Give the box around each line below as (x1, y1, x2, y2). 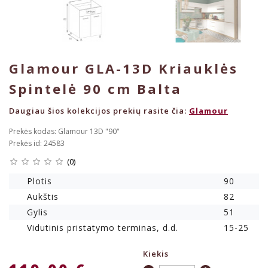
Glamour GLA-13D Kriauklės (9, 59, 238, 78)
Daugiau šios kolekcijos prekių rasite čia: (9, 105, 189, 117)
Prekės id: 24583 (9, 138, 65, 149)
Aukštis (27, 191, 59, 203)
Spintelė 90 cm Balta (9, 80, 182, 98)
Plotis (27, 175, 52, 187)
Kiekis (143, 248, 169, 260)
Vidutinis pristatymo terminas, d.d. (27, 222, 178, 234)
